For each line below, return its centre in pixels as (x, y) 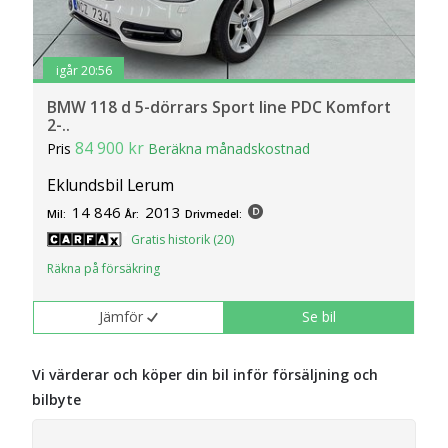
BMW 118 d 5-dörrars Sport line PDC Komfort (219, 107)
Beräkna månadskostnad (229, 149)
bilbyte (57, 400)
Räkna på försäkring (104, 269)
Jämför (121, 317)
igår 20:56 (83, 71)
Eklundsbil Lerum (111, 185)
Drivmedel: (214, 214)
